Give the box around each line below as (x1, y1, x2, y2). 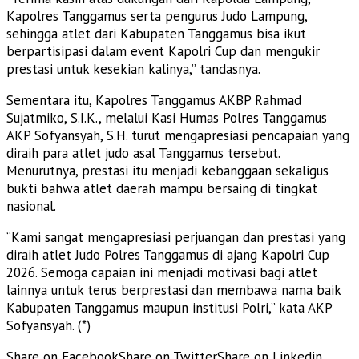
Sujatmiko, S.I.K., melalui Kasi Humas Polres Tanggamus (6, 108, 327, 127)
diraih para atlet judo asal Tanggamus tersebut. (6, 143, 280, 162)
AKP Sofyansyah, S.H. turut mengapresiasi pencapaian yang (6, 126, 349, 144)
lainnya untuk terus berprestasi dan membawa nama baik (6, 280, 341, 299)
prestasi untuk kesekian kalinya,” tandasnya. (6, 59, 260, 78)
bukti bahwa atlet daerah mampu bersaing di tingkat (6, 179, 317, 197)
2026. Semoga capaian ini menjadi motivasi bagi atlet (6, 263, 317, 281)
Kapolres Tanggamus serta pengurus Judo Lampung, (6, 6, 307, 25)
